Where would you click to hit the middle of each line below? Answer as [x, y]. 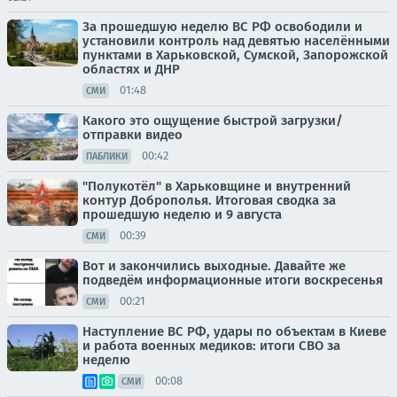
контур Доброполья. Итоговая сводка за [209, 200]
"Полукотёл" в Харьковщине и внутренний [217, 186]
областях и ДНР [131, 69]
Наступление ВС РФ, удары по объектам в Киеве [234, 331]
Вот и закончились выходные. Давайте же [214, 265]
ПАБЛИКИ [107, 156]
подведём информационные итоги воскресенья [233, 280]
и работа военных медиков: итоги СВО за [211, 345]
